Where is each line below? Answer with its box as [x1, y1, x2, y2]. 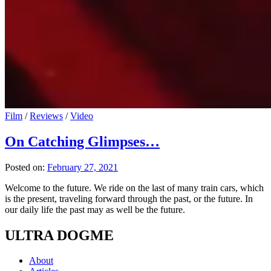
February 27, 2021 [47, 162, 118, 172]
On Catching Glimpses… [5, 133, 160, 149]
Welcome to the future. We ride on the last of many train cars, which [5, 182, 264, 193]
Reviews [30, 110, 63, 121]
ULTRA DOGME [5, 227, 114, 243]
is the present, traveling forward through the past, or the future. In [5, 193, 253, 204]
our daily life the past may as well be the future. [5, 204, 185, 215]
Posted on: [5, 162, 47, 172]
